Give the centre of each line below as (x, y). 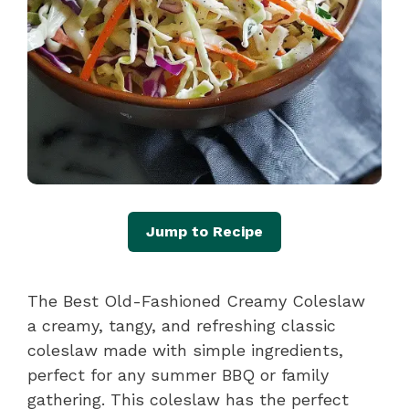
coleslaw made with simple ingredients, (185, 350)
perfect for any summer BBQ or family (178, 374)
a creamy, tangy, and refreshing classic (182, 325)
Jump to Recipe (204, 231)
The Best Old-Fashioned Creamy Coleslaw (196, 300)
